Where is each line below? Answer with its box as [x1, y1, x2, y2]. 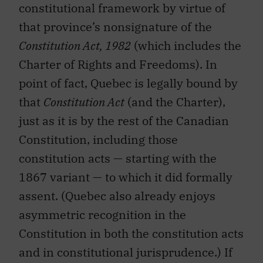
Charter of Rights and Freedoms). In [19, 56, 217, 73]
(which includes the [131, 38, 241, 54]
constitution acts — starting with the [19, 150, 217, 167]
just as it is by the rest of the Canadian [19, 113, 229, 129]
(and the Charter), [124, 94, 225, 110]
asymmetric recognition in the [19, 207, 186, 223]
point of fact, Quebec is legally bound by [19, 75, 238, 92]
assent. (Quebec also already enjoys [19, 188, 215, 204]
